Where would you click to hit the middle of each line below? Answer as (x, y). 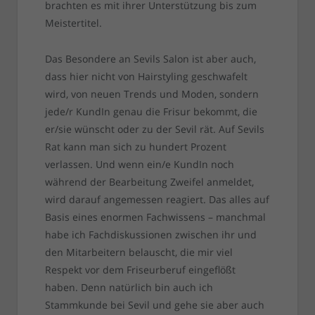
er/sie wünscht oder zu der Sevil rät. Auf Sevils (154, 129)
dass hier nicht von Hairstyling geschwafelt (146, 77)
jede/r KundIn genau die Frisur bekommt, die (151, 112)
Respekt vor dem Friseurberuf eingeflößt (140, 270)
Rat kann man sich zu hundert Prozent (135, 147)
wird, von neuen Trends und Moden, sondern (152, 94)
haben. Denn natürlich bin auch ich (129, 288)
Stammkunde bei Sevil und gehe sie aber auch (154, 305)
